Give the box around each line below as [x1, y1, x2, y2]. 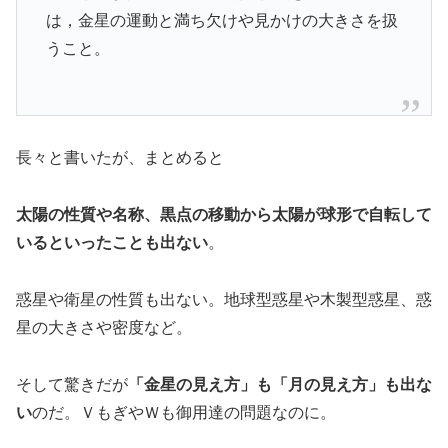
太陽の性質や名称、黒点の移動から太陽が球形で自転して [16, 206, 432, 224]
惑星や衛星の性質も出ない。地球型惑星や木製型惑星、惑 [16, 291, 432, 309]
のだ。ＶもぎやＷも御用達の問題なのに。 [32, 403, 336, 421]
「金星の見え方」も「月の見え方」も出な [128, 375, 432, 393]
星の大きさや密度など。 [16, 319, 192, 337]
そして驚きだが [16, 375, 128, 393]
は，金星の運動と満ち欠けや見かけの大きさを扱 [45, 12, 398, 30]
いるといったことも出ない [16, 234, 208, 252]
